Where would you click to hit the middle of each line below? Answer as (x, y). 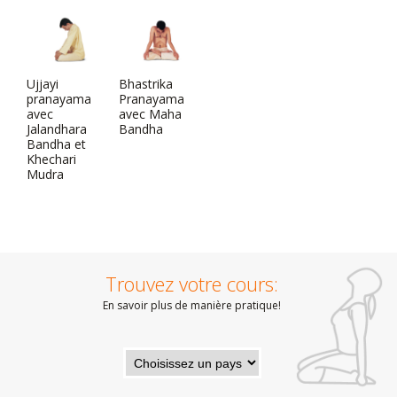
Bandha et (56, 144)
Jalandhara (57, 129)
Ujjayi (43, 84)
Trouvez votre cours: (192, 284)
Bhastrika (146, 84)
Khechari (51, 159)
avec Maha (150, 114)
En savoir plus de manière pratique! (192, 305)
